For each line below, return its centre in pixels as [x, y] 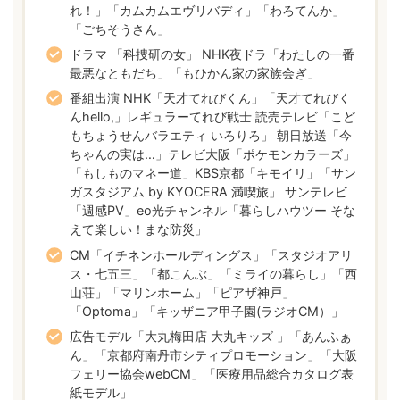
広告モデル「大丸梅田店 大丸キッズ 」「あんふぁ [211, 336]
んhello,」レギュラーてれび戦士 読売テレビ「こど [213, 117]
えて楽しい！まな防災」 [139, 229]
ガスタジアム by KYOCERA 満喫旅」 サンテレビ [209, 192]
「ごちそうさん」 [120, 29]
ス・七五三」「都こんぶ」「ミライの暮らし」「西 [214, 273]
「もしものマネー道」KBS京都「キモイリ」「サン [213, 173]
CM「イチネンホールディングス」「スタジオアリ [212, 254]
